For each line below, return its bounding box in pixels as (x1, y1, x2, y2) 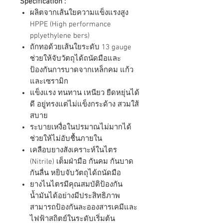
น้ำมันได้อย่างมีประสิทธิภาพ (30, 191, 120, 201)
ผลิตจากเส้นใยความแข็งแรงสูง (30, 8, 128, 17)
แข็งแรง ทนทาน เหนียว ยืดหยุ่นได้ (30, 88, 139, 98)
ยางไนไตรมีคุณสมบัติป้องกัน (30, 180, 122, 189)
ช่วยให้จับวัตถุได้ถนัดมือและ (30, 54, 121, 63)
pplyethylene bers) (30, 31, 90, 40)
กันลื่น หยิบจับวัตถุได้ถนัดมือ (30, 168, 121, 178)
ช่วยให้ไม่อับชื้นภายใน (30, 134, 102, 143)
